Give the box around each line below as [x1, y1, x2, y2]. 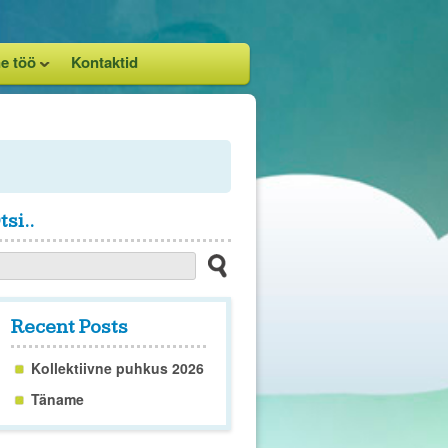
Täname [31, 389, 84, 409]
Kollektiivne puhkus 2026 [31, 358, 204, 378]
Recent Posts [11, 315, 128, 339]
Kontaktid [71, 51, 138, 73]
